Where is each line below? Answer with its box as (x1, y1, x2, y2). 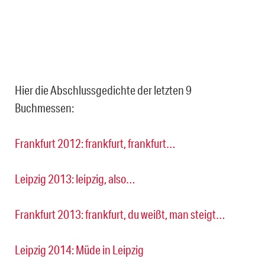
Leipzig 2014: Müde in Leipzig (15, 243, 144, 257)
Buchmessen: (15, 101, 74, 115)
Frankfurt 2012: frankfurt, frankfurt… (15, 136, 176, 151)
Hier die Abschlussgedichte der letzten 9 (15, 83, 192, 98)
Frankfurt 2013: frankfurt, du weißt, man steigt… (15, 207, 225, 222)
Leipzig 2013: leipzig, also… (15, 172, 135, 186)
